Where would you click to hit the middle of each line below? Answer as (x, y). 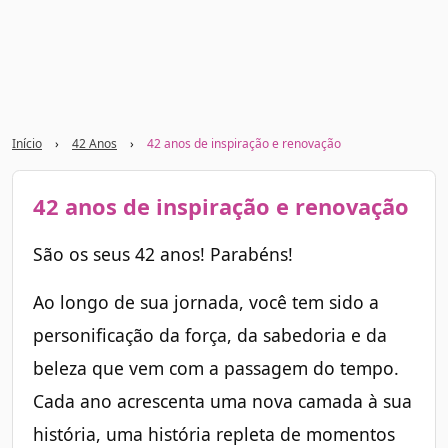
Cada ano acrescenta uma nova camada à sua (222, 401)
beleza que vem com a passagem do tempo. (216, 368)
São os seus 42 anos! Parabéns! (163, 254)
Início (27, 144)
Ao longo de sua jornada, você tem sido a (206, 302)
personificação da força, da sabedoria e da (210, 335)
